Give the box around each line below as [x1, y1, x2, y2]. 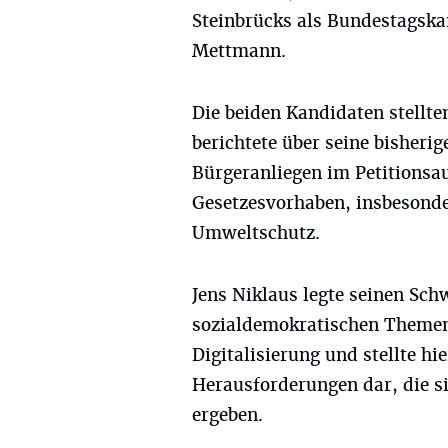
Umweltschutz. [192, 222, 320, 244]
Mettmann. [192, 40, 286, 62]
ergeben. [192, 404, 263, 426]
